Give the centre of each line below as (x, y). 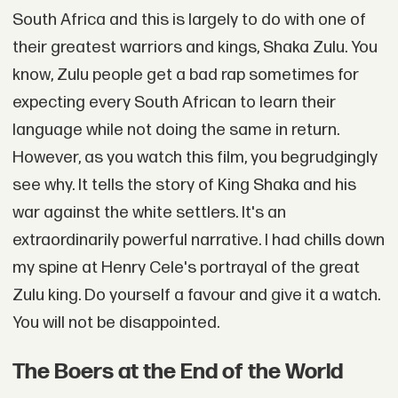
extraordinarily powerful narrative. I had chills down (198, 241)
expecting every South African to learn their (174, 103)
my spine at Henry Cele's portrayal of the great (186, 268)
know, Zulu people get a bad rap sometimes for (185, 76)
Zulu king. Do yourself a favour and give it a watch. (196, 296)
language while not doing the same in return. (175, 131)
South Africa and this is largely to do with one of (189, 20)
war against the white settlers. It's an (149, 213)
